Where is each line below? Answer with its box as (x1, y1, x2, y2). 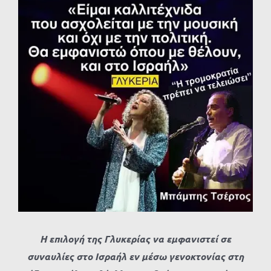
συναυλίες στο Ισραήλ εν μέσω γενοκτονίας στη (27, 249, 244, 263)
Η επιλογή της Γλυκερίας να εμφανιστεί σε (40, 232, 231, 245)
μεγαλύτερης (18, 15, 74, 28)
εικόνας (18, 32, 51, 45)
